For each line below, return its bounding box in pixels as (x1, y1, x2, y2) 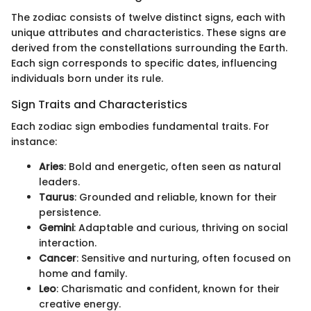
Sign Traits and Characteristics (11, 96, 187, 113)
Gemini (39, 221, 74, 235)
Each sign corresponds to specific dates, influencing (11, 56, 277, 71)
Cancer (39, 251, 76, 266)
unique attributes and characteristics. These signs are (11, 26, 286, 40)
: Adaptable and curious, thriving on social (74, 221, 288, 235)
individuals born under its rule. (11, 72, 163, 86)
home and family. (39, 267, 127, 281)
